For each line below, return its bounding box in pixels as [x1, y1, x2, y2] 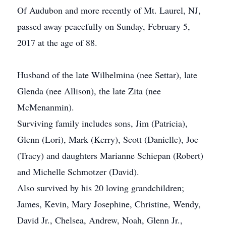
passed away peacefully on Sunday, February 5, [17, 20, 190, 32]
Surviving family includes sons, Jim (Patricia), [17, 117, 188, 129]
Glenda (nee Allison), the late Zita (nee [17, 85, 161, 97]
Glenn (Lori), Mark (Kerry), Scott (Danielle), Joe [17, 133, 198, 145]
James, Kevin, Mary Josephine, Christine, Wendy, [17, 198, 201, 210]
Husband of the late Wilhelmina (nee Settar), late [17, 69, 197, 81]
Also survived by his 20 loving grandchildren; [17, 182, 184, 194]
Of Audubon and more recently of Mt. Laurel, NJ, [17, 4, 201, 16]
